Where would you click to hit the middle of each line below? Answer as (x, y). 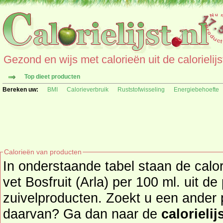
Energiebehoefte (196, 90)
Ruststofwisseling (141, 90)
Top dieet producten (52, 77)
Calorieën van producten (43, 152)
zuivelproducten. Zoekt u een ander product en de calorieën (55, 198)
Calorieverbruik (88, 90)
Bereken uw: (20, 90)
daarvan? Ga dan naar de (82, 214)
